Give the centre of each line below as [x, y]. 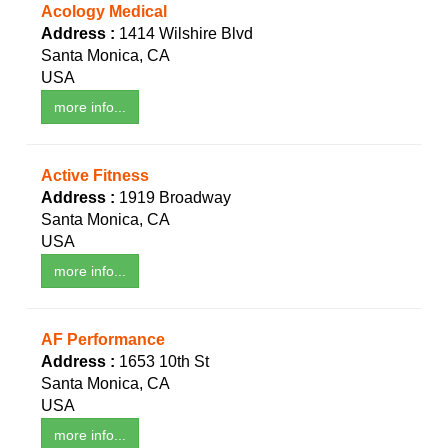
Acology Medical [104, 12]
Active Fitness [95, 176]
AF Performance [103, 340]
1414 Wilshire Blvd [186, 34]
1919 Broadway [175, 198]
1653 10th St [164, 362]
